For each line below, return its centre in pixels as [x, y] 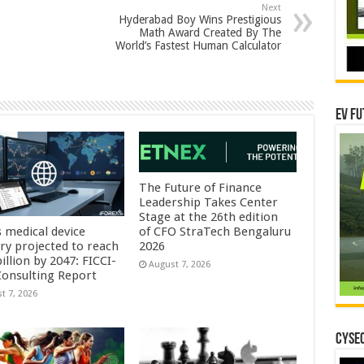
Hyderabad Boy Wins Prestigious [199, 20]
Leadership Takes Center [209, 203]
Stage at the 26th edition [209, 217]
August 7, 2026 [180, 265]
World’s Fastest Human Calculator [198, 46]
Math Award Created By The [210, 33]
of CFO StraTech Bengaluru [215, 232]
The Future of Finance [201, 188]
